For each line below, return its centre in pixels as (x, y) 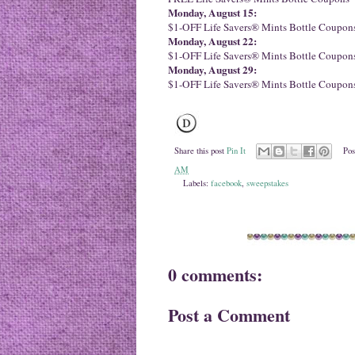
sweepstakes (267, 183)
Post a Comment (229, 315)
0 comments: (215, 275)
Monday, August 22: (212, 41)
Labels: (197, 183)
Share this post (200, 150)
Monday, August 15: (212, 12)
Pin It (236, 150)
